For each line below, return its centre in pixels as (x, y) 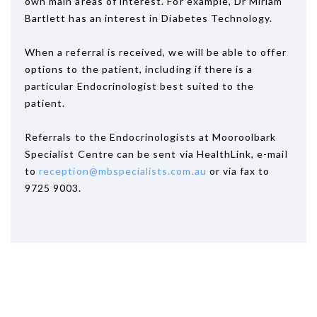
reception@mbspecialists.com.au (123, 171)
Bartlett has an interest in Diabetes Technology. (149, 18)
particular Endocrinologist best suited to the (140, 86)
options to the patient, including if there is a (139, 69)
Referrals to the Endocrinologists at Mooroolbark (151, 137)
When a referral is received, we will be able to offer (156, 52)
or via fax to (238, 171)
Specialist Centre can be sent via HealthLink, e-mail (156, 154)
